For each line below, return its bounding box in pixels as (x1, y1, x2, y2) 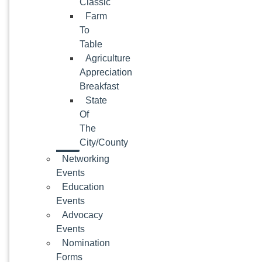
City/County (80, 137, 128, 148)
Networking (62, 154, 109, 164)
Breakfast (80, 81, 119, 92)
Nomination (62, 238, 110, 249)
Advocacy (62, 210, 103, 220)
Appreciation (80, 67, 132, 78)
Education (62, 182, 104, 192)
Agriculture (85, 53, 130, 64)
